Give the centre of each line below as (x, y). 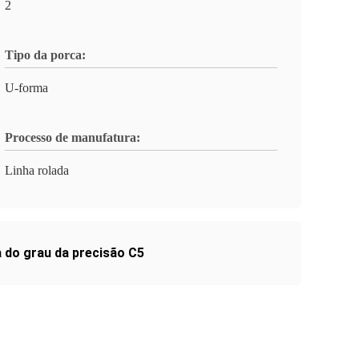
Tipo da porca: (45, 55)
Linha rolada (37, 170)
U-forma (26, 88)
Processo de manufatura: (73, 137)
